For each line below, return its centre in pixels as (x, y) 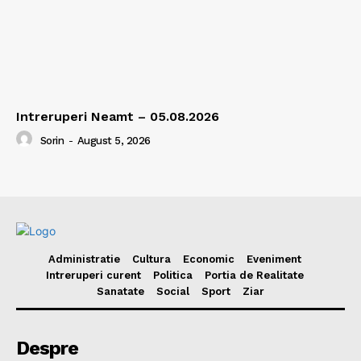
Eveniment (274, 259)
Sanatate (120, 292)
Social (173, 292)
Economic (208, 259)
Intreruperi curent (93, 276)
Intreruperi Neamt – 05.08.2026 (118, 117)
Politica (172, 276)
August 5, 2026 (114, 140)
